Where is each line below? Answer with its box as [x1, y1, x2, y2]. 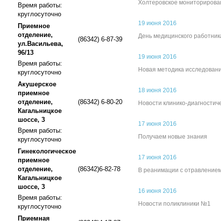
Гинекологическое [18, 147, 76, 155]
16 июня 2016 [138, 187, 177, 194]
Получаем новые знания [138, 133, 207, 140]
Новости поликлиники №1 [138, 200, 211, 207]
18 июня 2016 [138, 87, 177, 94]
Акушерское [18, 80, 56, 88]
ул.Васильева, [18, 40, 63, 47]
